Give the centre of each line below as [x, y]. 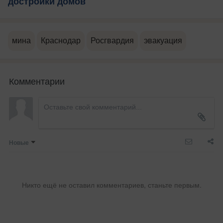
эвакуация [163, 41]
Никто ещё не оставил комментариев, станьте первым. [111, 185]
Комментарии [37, 81]
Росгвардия [112, 41]
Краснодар [61, 41]
